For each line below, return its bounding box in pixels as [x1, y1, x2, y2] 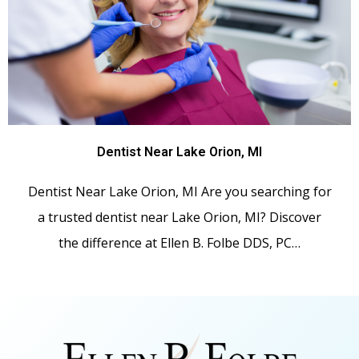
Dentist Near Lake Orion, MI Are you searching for [27, 183, 332, 201]
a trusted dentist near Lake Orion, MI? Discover [38, 208, 321, 227]
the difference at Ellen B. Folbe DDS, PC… [58, 234, 301, 252]
